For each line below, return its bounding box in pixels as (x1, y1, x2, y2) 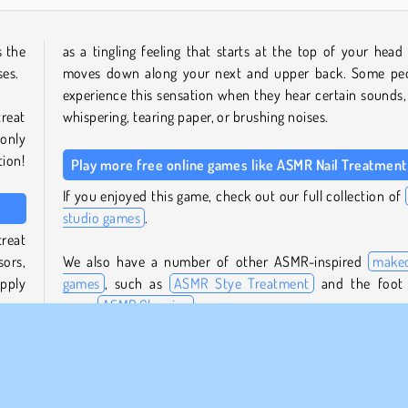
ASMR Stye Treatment (173, 273, 310, 292)
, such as (104, 273, 169, 292)
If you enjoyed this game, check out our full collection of (62, 186, 405, 205)
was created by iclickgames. (191, 374, 362, 393)
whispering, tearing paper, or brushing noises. (62, 107, 329, 126)
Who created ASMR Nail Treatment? (70, 343, 290, 362)
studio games (62, 208, 141, 227)
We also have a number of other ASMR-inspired (62, 251, 369, 270)
